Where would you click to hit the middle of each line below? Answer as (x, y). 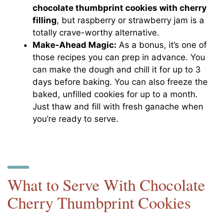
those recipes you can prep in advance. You (119, 57)
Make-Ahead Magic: (75, 45)
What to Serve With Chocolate (107, 184)
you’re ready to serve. (76, 119)
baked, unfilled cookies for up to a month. (115, 94)
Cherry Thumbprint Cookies (99, 202)
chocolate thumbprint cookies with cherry (120, 8)
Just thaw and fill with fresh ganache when (118, 106)
